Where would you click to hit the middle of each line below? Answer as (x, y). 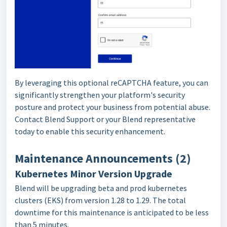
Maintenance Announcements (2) (103, 158)
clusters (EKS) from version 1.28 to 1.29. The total (100, 200)
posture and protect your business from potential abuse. (112, 107)
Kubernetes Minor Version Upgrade (93, 173)
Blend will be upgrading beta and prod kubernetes (101, 188)
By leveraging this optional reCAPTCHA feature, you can (111, 82)
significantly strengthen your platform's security (100, 94)
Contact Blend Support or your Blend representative (105, 119)
